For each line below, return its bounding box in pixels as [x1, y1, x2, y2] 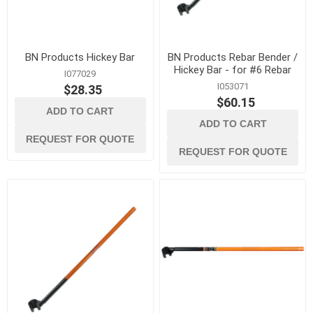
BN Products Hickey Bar [25, 50, 136, 64]
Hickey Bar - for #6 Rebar [174, 63, 292, 76]
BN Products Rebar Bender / [168, 50, 298, 64]
